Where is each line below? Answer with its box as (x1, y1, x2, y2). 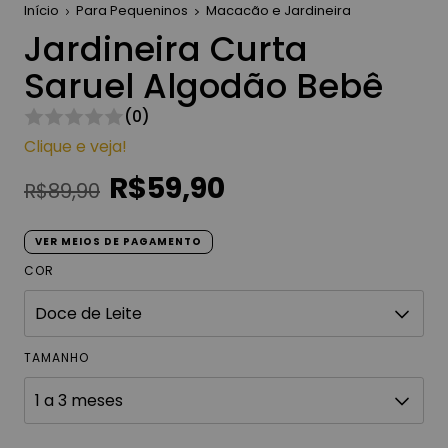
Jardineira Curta (24, 25, 308, 74)
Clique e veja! (24, 135, 127, 159)
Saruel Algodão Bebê (24, 62, 383, 111)
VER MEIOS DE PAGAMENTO (35, 234, 202, 250)
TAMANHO (24, 349, 89, 367)
